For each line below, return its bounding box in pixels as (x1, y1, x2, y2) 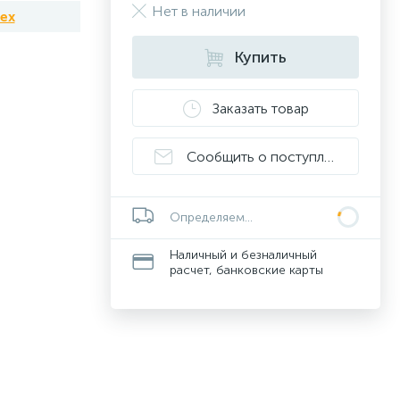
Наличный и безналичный (170, 247, 317, 262)
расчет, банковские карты (170, 262, 323, 278)
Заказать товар (212, 99, 309, 117)
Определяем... (170, 210, 253, 225)
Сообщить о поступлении (187, 147, 356, 165)
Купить (234, 47, 287, 67)
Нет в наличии (152, 3, 246, 20)
